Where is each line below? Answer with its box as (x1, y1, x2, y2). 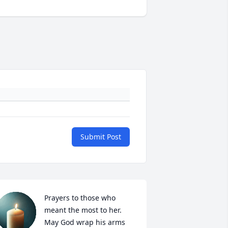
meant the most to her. (44, 205, 122, 215)
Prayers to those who (44, 193, 116, 203)
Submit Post (80, 132, 121, 142)
